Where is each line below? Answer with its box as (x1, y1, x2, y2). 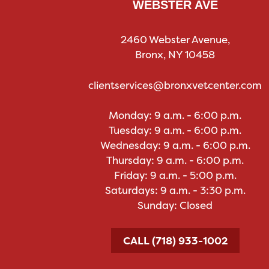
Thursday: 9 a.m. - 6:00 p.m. (106, 153, 244, 168)
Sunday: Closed (138, 198, 213, 213)
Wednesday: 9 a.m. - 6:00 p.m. (100, 138, 250, 153)
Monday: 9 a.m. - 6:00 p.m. (109, 108, 242, 122)
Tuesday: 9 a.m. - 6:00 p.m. (109, 123, 242, 138)
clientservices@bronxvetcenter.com (88, 77, 262, 92)
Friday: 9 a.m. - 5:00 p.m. (113, 168, 237, 183)
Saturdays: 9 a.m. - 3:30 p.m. (104, 183, 246, 198)
